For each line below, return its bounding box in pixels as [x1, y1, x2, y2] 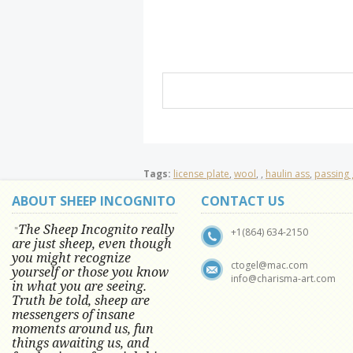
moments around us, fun [12, 320, 154, 337]
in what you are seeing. [12, 277, 147, 295]
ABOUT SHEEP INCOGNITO [12, 192, 176, 210]
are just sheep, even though [12, 235, 172, 252]
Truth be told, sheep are [12, 292, 150, 309]
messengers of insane [12, 306, 135, 323]
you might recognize [12, 249, 131, 266]
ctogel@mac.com [231, 258, 308, 272]
